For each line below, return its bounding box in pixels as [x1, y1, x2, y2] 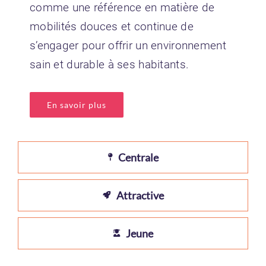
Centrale [118, 150, 159, 164]
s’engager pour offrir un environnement [29, 38, 226, 52]
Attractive [116, 188, 164, 202]
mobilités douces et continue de [29, 19, 194, 33]
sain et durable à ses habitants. [29, 57, 189, 71]
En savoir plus [46, 99, 106, 110]
